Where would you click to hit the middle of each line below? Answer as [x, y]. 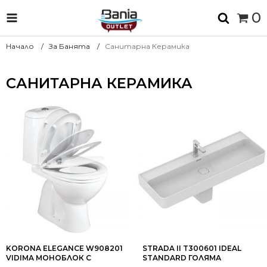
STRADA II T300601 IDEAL [192, 248]
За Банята [69, 46]
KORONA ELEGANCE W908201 [64, 248]
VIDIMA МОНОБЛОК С [49, 258]
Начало [20, 46]
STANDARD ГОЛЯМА [182, 258]
